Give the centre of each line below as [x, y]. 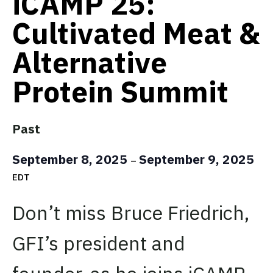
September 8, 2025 [71, 159]
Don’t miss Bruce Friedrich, [131, 212]
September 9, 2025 [197, 159]
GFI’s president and [99, 243]
